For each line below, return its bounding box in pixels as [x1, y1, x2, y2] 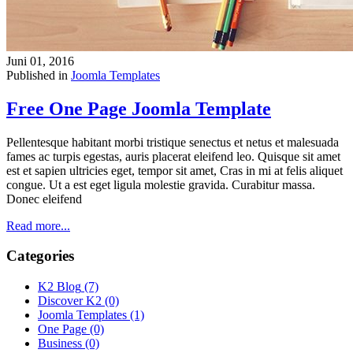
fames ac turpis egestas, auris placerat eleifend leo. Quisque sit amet [6, 149, 340, 163]
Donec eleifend [6, 191, 82, 206]
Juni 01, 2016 [6, 54, 74, 68]
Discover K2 [38, 294, 102, 308]
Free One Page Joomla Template [6, 98, 271, 119]
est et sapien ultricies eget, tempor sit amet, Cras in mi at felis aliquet [6, 163, 343, 177]
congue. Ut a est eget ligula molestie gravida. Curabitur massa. [6, 177, 315, 191]
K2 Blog [38, 280, 81, 294]
